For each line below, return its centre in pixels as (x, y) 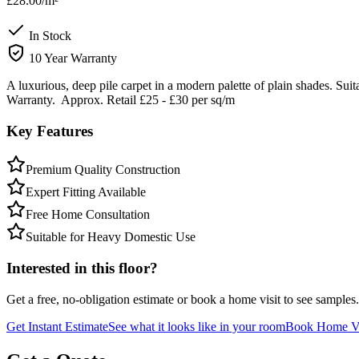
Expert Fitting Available (86, 192)
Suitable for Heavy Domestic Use (111, 237)
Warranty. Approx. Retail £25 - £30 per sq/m (121, 99)
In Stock (48, 35)
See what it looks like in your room (197, 326)
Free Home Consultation (88, 215)
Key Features (50, 131)
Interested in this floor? (82, 268)
